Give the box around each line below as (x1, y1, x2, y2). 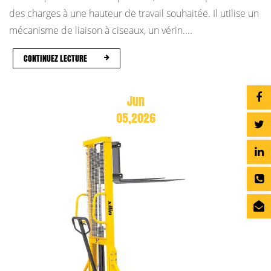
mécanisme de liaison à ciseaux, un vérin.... (9, 24, 192, 38)
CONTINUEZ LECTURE (24, 51, 88, 65)
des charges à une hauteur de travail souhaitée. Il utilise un (9, 7, 259, 21)
